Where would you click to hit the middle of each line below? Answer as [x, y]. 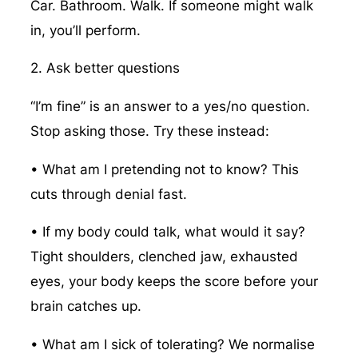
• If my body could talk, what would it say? [167, 232]
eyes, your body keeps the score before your [174, 282]
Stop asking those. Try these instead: [149, 131]
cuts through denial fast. [108, 194]
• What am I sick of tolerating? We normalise [172, 344]
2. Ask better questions [105, 68]
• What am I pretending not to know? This [164, 169]
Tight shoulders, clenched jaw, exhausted [164, 257]
